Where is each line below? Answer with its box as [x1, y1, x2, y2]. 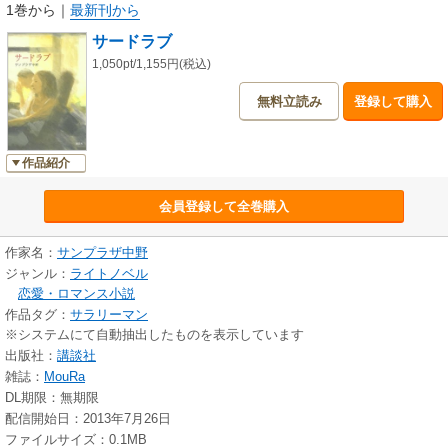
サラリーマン [70, 307, 148, 323]
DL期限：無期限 [5, 390, 99, 406]
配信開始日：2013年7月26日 [5, 411, 171, 427]
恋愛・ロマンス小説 [18, 286, 135, 302]
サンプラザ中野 [57, 245, 148, 261]
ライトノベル [70, 266, 148, 282]
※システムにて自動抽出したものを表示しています [5, 327, 304, 343]
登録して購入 [354, 94, 432, 110]
